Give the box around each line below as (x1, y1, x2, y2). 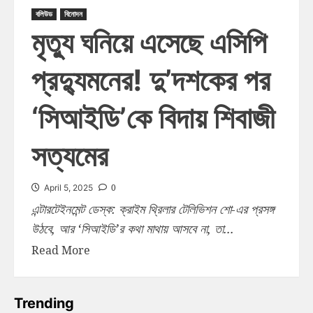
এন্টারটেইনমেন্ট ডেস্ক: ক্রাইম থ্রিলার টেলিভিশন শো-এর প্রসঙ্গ (31, 201, 274, 218)
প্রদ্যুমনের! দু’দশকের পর (31, 62, 270, 99)
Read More (31, 242, 90, 259)
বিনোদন (64, 9, 82, 20)
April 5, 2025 (44, 182, 93, 194)
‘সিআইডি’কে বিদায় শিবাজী (31, 100, 275, 136)
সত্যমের (31, 138, 108, 174)
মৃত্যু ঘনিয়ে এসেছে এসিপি (31, 24, 267, 61)
